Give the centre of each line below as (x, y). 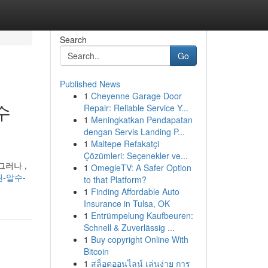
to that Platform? (115, 179)
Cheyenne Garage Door (136, 96)
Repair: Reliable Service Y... (136, 108)
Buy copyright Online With (139, 239)
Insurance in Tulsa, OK (127, 203)
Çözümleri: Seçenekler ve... (135, 156)
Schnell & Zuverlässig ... (129, 227)
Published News (90, 84)
